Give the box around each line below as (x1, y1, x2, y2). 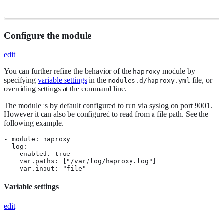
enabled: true (4, 150, 70, 157)
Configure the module (4, 30, 91, 41)
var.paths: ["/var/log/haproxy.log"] (4, 157, 156, 165)
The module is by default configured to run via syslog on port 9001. (4, 101, 212, 109)
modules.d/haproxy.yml (108, 77, 190, 84)
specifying (4, 76, 38, 84)
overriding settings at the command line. (4, 85, 127, 93)
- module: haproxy (4, 135, 70, 143)
